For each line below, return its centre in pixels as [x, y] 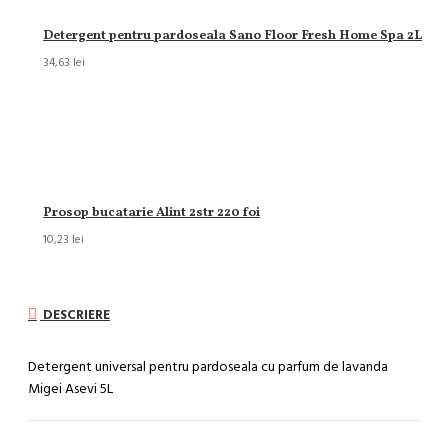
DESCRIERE [75, 314]
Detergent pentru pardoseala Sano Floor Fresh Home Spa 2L [232, 36]
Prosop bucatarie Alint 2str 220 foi [151, 213]
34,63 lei [64, 62]
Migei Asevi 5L [70, 388]
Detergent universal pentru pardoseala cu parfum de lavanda [208, 366]
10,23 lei [63, 239]
